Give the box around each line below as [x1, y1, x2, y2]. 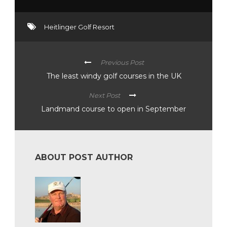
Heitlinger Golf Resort [44, 23, 115, 31]
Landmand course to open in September [41, 104, 186, 114]
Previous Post [100, 58, 144, 67]
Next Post [88, 91, 120, 100]
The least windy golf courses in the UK [46, 71, 181, 81]
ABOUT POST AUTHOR [35, 153, 133, 163]
